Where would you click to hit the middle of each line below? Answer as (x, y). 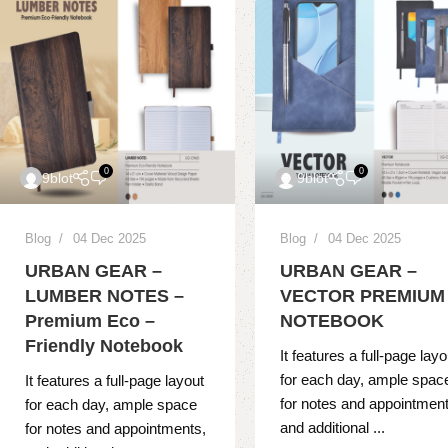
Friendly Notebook (104, 346)
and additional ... (333, 428)
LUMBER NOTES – (104, 296)
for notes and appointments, (115, 429)
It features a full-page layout (114, 381)
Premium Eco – (90, 321)
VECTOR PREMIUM (363, 296)
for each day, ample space (111, 405)
